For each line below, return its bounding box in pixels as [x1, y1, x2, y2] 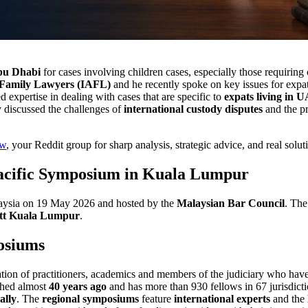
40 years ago [49, 280, 107, 292]
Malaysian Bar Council [177, 197, 285, 209]
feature [139, 292, 174, 305]
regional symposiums [42, 292, 139, 305]
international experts [174, 292, 270, 305]
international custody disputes [124, 102, 263, 115]
